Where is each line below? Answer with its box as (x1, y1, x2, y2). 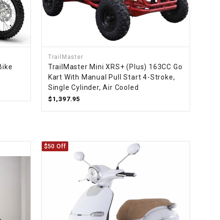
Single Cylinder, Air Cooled (48, 83, 139, 92)
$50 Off (44, 143, 66, 150)
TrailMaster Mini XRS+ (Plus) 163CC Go (48, 63, 183, 71)
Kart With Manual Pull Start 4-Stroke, (48, 73, 175, 82)
